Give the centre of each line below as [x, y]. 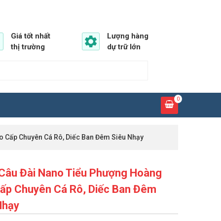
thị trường [28, 47]
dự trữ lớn [124, 47]
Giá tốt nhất [31, 36]
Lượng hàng [128, 36]
